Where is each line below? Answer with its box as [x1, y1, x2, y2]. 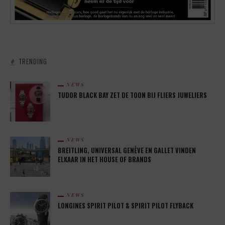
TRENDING [19, 56, 47, 67]
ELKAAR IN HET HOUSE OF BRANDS [58, 155, 151, 165]
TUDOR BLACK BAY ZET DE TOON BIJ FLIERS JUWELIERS [58, 90, 207, 100]
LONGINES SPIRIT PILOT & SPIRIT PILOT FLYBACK [58, 201, 193, 211]
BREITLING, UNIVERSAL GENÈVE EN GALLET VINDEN [58, 146, 196, 156]
